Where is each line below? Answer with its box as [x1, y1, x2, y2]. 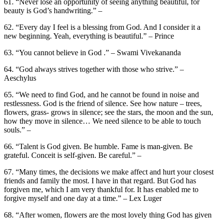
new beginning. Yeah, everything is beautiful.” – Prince [4, 31, 174, 40]
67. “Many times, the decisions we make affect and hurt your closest [4, 167, 214, 176]
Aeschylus [4, 73, 36, 82]
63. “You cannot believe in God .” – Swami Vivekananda [4, 48, 181, 57]
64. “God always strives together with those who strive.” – [4, 65, 184, 73]
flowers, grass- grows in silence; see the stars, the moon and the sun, [4, 108, 213, 116]
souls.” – [4, 125, 31, 134]
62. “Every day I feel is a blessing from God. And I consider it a [4, 22, 200, 31]
